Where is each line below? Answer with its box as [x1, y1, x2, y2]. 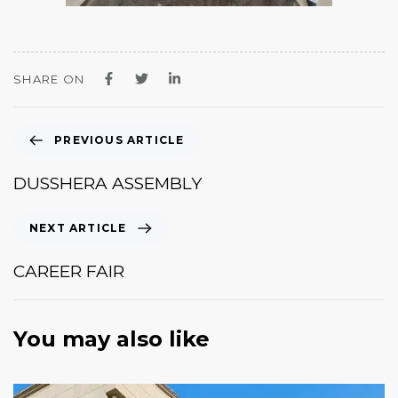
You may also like [13, 325, 210, 352]
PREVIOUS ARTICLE [54, 133, 185, 147]
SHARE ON [13, 72, 85, 86]
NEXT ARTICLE [29, 220, 127, 235]
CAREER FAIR [13, 260, 124, 282]
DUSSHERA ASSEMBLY [13, 173, 202, 194]
